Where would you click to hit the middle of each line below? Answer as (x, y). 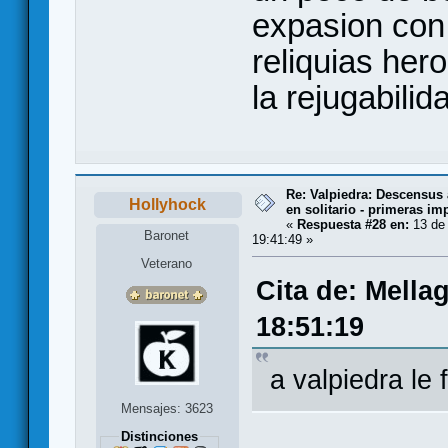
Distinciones (159, 437)
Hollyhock (168, 204)
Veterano (167, 264)
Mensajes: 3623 (166, 409)
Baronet (167, 236)
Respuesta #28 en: (353, 224)
